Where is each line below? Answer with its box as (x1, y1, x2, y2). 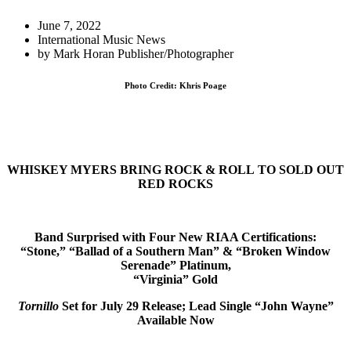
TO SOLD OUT (258, 162, 344, 176)
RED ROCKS (138, 176, 213, 190)
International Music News (38, 32, 165, 46)
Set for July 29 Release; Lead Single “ (61, 299, 261, 313)
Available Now (136, 313, 215, 327)
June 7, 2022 (38, 18, 101, 32)
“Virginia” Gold (133, 272, 218, 286)
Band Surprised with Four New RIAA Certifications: (34, 230, 317, 244)
